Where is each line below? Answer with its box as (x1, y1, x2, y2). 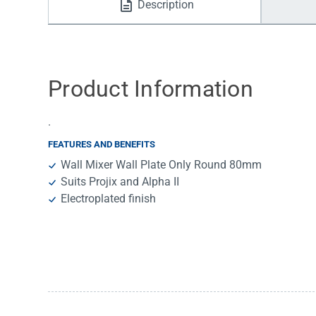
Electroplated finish (61, 192, 157, 206)
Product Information (48, 75, 253, 103)
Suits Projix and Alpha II (61, 175, 180, 189)
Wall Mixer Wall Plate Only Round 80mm (61, 158, 262, 172)
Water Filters (68, 14, 130, 28)
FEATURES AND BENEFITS (48, 139, 155, 150)
